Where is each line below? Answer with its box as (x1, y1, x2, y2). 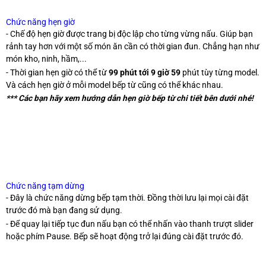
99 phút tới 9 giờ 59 (109, 67, 180, 77)
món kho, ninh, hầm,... (6, 54, 87, 64)
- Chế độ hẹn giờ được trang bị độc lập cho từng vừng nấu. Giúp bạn (6, 29, 253, 39)
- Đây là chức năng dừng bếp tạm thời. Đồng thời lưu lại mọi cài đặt (6, 193, 249, 203)
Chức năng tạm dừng (6, 180, 84, 191)
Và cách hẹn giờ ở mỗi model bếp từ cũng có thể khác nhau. (6, 80, 223, 90)
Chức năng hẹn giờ (6, 17, 75, 27)
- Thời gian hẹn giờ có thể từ (6, 67, 109, 77)
